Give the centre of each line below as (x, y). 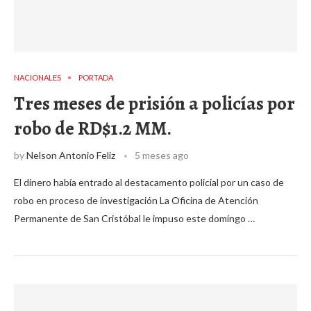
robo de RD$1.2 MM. (93, 128)
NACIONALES (37, 77)
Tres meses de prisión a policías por (154, 103)
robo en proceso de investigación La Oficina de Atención (136, 200)
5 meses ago (162, 155)
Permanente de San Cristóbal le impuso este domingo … (134, 218)
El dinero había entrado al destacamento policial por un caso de (149, 182)
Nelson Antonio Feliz (71, 155)
